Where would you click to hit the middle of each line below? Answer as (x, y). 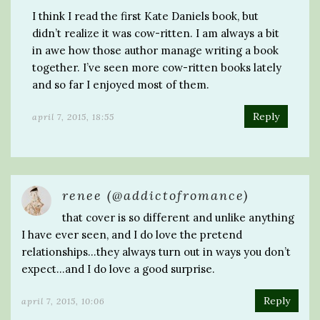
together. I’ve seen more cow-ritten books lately (157, 67)
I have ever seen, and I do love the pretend (132, 234)
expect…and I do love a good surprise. (118, 269)
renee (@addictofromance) (155, 195)
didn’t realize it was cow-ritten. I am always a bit (156, 33)
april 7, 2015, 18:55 (73, 116)
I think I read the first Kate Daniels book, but (145, 16)
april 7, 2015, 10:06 (63, 301)
